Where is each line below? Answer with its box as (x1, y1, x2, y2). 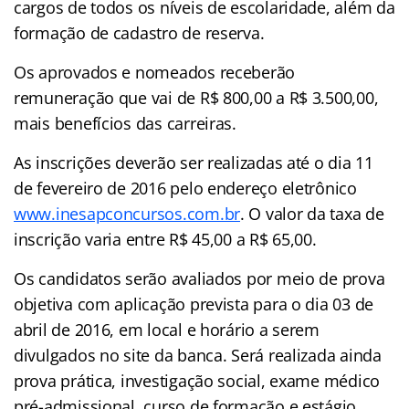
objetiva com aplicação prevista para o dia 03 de (14, 292, 374, 315)
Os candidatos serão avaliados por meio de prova (14, 267, 385, 289)
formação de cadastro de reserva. (14, 21, 265, 44)
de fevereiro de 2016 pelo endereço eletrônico (14, 176, 357, 199)
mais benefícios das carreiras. (14, 111, 236, 134)
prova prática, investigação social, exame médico (14, 369, 381, 392)
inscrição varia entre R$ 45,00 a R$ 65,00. (14, 227, 317, 250)
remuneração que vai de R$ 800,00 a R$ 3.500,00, (14, 86, 379, 109)
